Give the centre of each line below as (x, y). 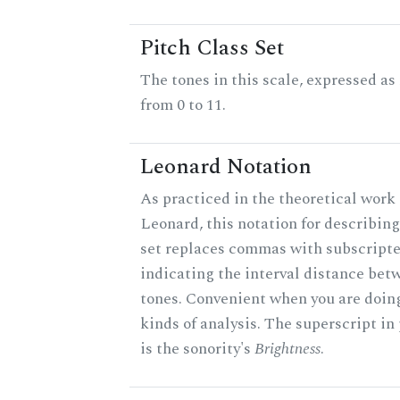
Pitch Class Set (212, 49)
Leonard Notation (226, 167)
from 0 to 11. (183, 105)
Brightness (287, 349)
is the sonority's (197, 349)
